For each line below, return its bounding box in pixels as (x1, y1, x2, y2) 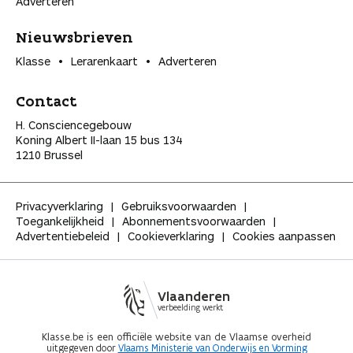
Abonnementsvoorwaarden (122, 214, 266, 229)
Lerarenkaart (71, 54, 138, 69)
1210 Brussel (16, 148, 83, 162)
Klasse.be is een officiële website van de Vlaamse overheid (42, 330, 311, 344)
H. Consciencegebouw (16, 118, 132, 132)
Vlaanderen (157, 287, 230, 305)
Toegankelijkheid (16, 214, 104, 229)
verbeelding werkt (157, 302, 223, 313)
